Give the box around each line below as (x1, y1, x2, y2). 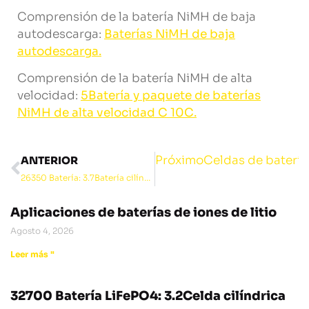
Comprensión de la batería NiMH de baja (17, 9, 256, 24)
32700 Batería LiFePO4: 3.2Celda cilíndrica (10, 288, 286, 304)
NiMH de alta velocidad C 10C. (17, 105, 197, 120)
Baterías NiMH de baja (104, 26, 235, 41)
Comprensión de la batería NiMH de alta (17, 70, 252, 86)
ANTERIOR (21, 154, 78, 168)
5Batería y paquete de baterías (81, 88, 261, 103)
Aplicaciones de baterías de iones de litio (10, 205, 277, 221)
